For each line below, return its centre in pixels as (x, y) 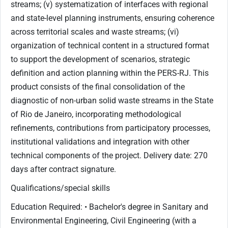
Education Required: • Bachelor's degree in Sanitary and (109, 207)
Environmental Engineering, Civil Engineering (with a (104, 220)
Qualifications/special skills (60, 188)
